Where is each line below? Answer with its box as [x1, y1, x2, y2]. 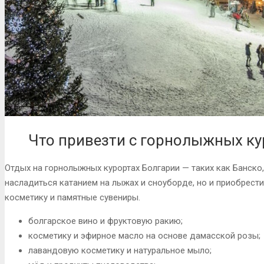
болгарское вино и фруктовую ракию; [28, 215, 183, 226]
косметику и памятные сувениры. [5, 192, 140, 203]
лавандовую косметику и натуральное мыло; [28, 245, 212, 256]
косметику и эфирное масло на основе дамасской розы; [28, 230, 260, 241]
